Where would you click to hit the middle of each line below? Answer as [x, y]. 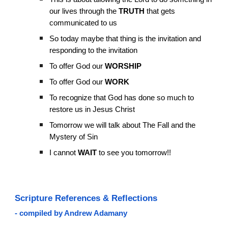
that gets [160, 11]
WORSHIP [123, 66]
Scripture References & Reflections [86, 198]
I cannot [64, 153]
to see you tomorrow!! [134, 153]
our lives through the [84, 11]
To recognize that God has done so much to [122, 98]
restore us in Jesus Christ [92, 109]
